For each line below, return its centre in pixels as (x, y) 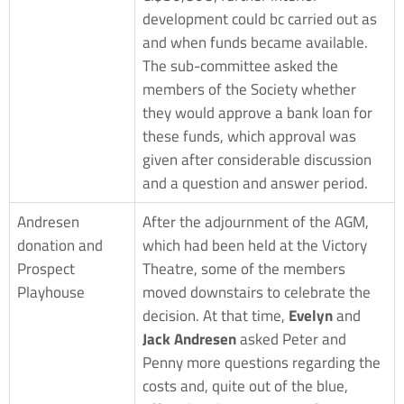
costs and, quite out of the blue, (245, 386)
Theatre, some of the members (244, 268)
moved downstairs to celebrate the (257, 292)
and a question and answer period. (255, 183)
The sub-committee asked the (240, 65)
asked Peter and (291, 339)
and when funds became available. (255, 42)
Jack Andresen (189, 339)
